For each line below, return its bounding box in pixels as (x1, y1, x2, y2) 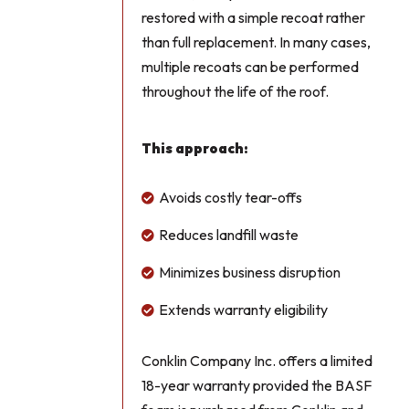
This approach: (142, 140, 249, 158)
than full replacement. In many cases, (142, 33, 372, 52)
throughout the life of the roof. (142, 82, 330, 101)
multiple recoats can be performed (142, 58, 360, 77)
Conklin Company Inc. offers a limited (142, 351, 373, 371)
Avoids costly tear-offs (159, 188, 303, 207)
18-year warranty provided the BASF (142, 376, 372, 395)
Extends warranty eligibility (159, 300, 329, 320)
